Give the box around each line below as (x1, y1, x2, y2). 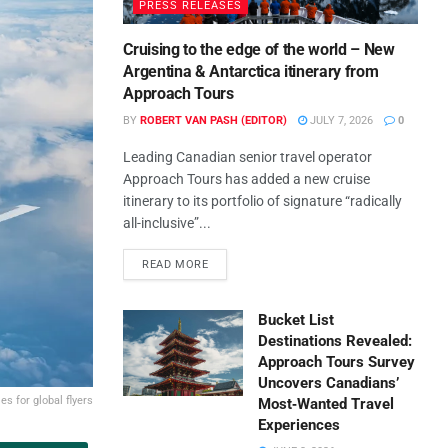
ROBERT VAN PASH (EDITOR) (140, 114, 288, 128)
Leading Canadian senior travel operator (123, 149, 373, 166)
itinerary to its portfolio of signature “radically (123, 193, 403, 210)
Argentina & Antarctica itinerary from (123, 62, 379, 82)
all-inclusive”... (123, 215, 212, 232)
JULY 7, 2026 (307, 114, 374, 128)
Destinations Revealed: (258, 332, 413, 351)
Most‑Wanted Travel (258, 395, 395, 414)
